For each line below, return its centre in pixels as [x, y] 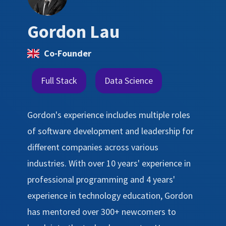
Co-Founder [68, 53]
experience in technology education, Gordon [110, 195]
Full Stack [59, 80]
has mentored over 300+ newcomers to [102, 211]
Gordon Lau [73, 31]
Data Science [129, 80]
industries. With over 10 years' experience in [109, 163]
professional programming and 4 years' [101, 179]
